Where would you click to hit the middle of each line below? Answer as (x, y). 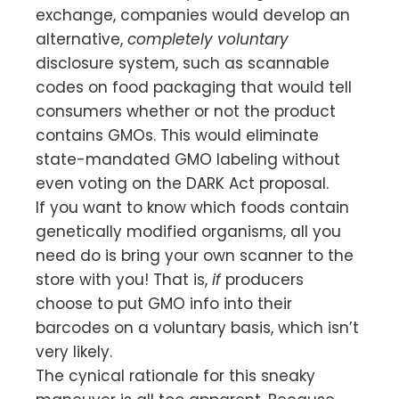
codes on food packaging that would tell (194, 87)
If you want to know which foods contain (192, 207)
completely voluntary (208, 39)
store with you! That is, (124, 279)
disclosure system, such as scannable (183, 63)
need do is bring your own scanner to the (195, 255)
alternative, (81, 39)
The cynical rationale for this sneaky (175, 375)
